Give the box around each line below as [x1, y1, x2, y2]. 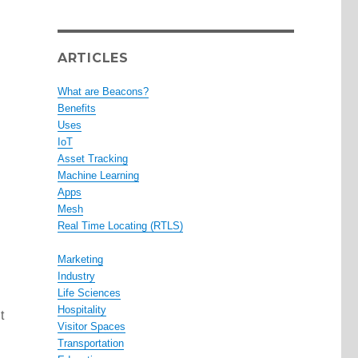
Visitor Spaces [57, 320, 125, 333]
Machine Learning [57, 169, 139, 182]
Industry [57, 270, 95, 283]
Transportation [57, 337, 124, 350]
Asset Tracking [57, 153, 128, 165]
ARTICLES [57, 50, 129, 66]
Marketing [57, 253, 103, 266]
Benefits [57, 102, 96, 115]
